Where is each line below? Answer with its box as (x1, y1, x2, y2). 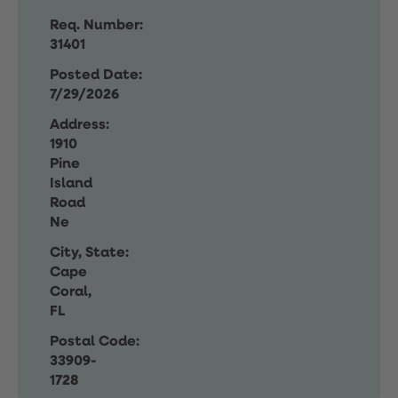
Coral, (50, 285, 92, 299)
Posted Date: (50, 68, 142, 83)
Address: (50, 118, 109, 132)
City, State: (50, 246, 129, 260)
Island (50, 177, 92, 191)
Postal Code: (50, 335, 139, 349)
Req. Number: (50, 19, 143, 33)
